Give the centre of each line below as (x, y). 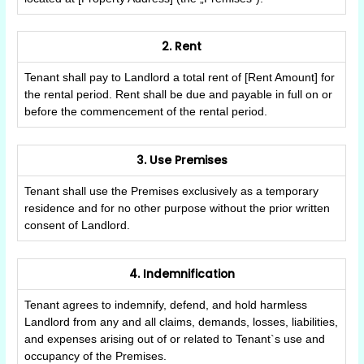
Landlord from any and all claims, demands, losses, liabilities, (182, 322)
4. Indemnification (182, 274)
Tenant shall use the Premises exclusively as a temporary (172, 191)
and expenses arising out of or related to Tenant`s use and (175, 339)
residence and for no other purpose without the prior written (178, 208)
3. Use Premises (182, 160)
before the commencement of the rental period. (146, 112)
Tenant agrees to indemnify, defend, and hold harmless (166, 305)
